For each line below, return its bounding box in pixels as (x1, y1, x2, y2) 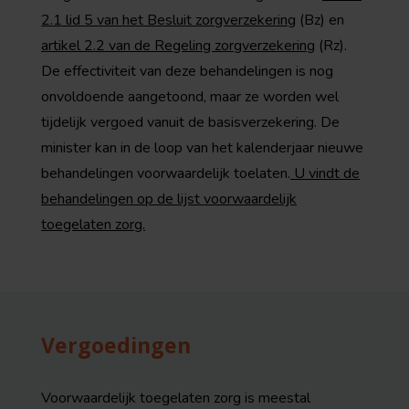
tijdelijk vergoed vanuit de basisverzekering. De (41, 112, 340, 132)
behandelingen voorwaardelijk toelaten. (41, 163, 290, 184)
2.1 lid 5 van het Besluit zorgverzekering (41, 10, 296, 30)
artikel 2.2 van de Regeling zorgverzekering (41, 36, 315, 56)
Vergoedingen (41, 330, 191, 360)
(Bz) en (296, 10, 344, 30)
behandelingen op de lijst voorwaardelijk (41, 189, 297, 209)
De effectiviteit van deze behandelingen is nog (41, 61, 333, 81)
